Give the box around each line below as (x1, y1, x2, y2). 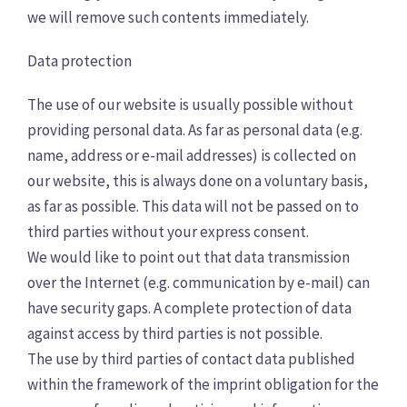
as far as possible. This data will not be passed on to (27, 196, 359, 216)
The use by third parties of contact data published (27, 349, 355, 369)
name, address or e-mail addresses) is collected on (27, 145, 356, 165)
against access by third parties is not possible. (27, 323, 323, 343)
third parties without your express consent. (27, 222, 309, 242)
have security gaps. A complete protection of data (27, 298, 352, 318)
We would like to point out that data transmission (27, 247, 350, 267)
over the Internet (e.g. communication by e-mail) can (27, 273, 370, 293)
